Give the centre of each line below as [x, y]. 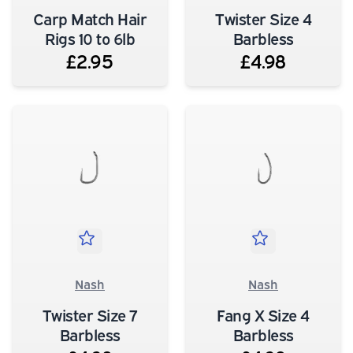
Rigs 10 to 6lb [90, 37]
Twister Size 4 [263, 18]
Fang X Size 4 [263, 314]
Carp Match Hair [90, 18]
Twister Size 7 [90, 314]
